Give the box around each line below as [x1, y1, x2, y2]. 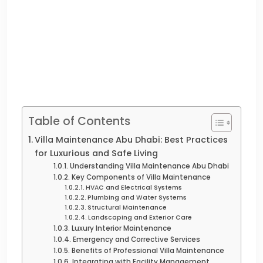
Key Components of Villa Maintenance [71, 172, 211, 182]
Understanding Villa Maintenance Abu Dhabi [69, 161, 229, 171]
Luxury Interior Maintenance [71, 223, 171, 233]
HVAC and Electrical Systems [85, 183, 182, 192]
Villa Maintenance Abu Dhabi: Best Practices [34, 133, 228, 146]
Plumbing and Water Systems [87, 193, 187, 202]
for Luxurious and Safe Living [34, 147, 158, 159]
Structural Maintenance [87, 203, 167, 212]
